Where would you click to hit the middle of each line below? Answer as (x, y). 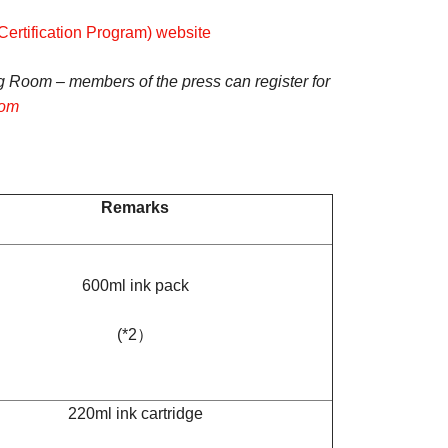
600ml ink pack (135, 285)
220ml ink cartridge (135, 413)
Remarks (135, 207)
